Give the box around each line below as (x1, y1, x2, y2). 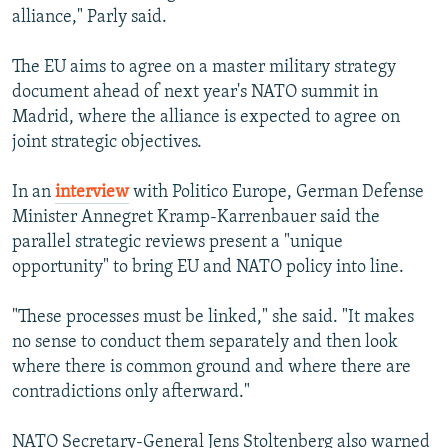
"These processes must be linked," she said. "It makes (12, 308, 414, 328)
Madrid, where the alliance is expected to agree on (12, 108, 400, 128)
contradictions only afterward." (12, 383, 250, 403)
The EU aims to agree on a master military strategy (12, 58, 396, 78)
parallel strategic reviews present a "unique (12, 233, 343, 253)
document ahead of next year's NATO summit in (12, 83, 378, 103)
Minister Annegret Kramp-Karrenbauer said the (12, 208, 380, 228)
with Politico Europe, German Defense (129, 183, 424, 203)
